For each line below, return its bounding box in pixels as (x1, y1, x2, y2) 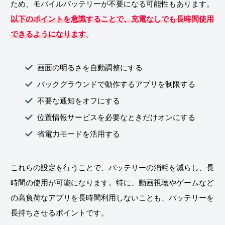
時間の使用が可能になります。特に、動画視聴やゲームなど (11, 178, 214, 187)
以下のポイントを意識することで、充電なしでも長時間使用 (11, 15, 214, 24)
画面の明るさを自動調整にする (37, 63, 143, 72)
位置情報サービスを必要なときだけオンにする (37, 113, 195, 122)
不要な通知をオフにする (37, 96, 120, 105)
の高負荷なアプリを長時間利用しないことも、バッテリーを (11, 193, 214, 202)
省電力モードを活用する (37, 130, 120, 139)
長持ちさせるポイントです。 (11, 208, 108, 217)
